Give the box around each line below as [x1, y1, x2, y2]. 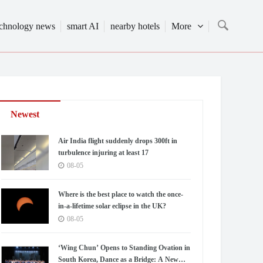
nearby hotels [110, 21, 160, 31]
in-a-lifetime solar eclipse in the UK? [58, 202, 167, 210]
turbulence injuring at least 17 [58, 149, 149, 157]
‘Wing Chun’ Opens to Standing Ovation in [58, 244, 191, 252]
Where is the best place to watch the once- [58, 190, 184, 198]
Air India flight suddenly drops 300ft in [58, 137, 178, 145]
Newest [11, 109, 40, 119]
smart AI [67, 21, 99, 31]
